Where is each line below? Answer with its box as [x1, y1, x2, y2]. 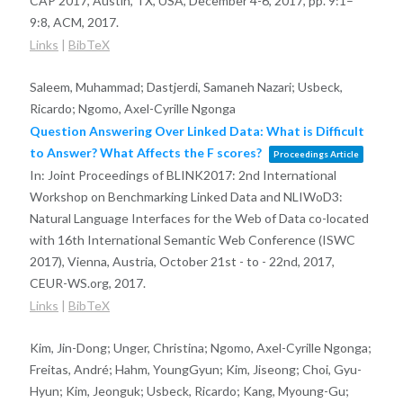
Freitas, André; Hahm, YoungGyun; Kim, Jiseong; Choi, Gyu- [29, 361, 362, 377]
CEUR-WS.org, [29, 274, 114, 291]
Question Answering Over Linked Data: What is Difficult [29, 122, 364, 139]
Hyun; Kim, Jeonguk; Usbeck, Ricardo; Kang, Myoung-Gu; [29, 382, 349, 399]
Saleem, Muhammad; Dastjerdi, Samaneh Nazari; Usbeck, [29, 78, 343, 94]
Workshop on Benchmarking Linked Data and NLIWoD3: [29, 188, 343, 204]
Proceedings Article [273, 148, 359, 159]
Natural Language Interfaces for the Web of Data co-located [29, 210, 369, 226]
